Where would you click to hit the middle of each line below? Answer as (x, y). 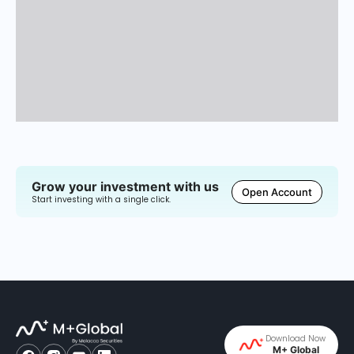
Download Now (296, 339)
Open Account (277, 192)
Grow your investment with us (125, 186)
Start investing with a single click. (101, 200)
